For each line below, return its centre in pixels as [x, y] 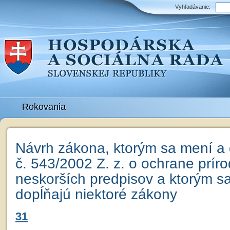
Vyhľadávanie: [193, 7]
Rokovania [44, 107]
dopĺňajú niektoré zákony [96, 194]
